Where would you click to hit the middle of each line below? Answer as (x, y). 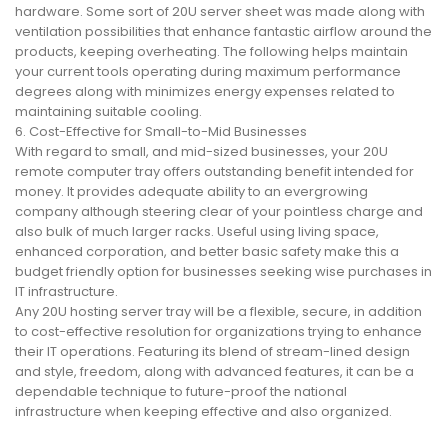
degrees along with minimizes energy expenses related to (205, 92)
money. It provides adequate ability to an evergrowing (191, 192)
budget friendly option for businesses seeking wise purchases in (223, 272)
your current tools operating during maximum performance (208, 72)
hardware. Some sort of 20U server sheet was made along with (220, 12)
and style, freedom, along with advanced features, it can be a (214, 372)
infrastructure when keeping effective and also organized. (203, 412)
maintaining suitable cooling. (108, 112)
